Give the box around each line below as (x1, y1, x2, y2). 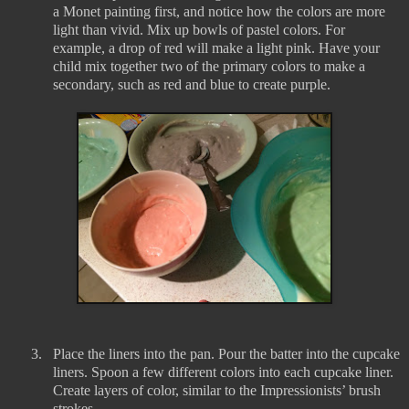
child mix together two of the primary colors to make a (53, 58, 365, 75)
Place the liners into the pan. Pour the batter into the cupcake (53, 346, 400, 362)
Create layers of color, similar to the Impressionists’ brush (53, 383, 381, 399)
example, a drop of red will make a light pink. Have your (53, 40, 380, 57)
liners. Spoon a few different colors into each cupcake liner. (53, 364, 393, 381)
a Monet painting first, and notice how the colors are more (53, 4, 385, 20)
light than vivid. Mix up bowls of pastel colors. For (53, 22, 345, 38)
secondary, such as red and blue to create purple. (53, 77, 330, 93)
